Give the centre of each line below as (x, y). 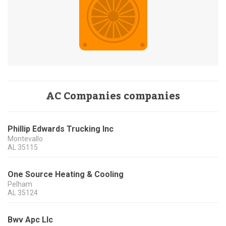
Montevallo (25, 139)
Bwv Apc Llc (30, 220)
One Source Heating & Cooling (66, 175)
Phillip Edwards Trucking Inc (61, 129)
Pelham (20, 184)
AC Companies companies (113, 97)
